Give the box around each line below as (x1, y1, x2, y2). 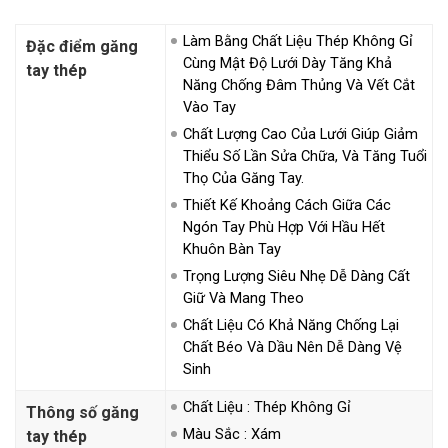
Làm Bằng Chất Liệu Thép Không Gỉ (183, 31, 413, 50)
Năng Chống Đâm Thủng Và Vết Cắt (183, 75, 415, 94)
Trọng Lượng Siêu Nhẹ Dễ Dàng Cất (183, 266, 410, 285)
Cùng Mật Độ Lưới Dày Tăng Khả (183, 53, 392, 72)
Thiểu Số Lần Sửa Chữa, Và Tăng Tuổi (183, 146, 427, 165)
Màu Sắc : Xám (183, 424, 281, 443)
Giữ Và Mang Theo (183, 288, 304, 307)
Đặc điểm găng (26, 36, 138, 56)
